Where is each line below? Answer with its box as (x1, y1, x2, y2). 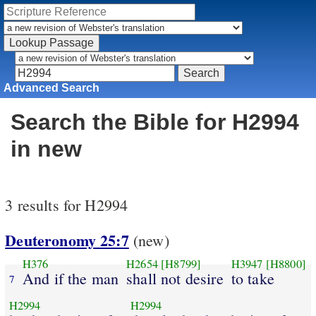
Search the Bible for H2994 (11, 109, 299, 135)
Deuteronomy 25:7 (5, 229, 129, 253)
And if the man (22, 267, 119, 288)
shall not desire (126, 267, 224, 288)
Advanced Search (4, 81, 100, 94)
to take (231, 267, 274, 288)
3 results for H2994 (5, 195, 128, 216)
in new (11, 136, 82, 162)
